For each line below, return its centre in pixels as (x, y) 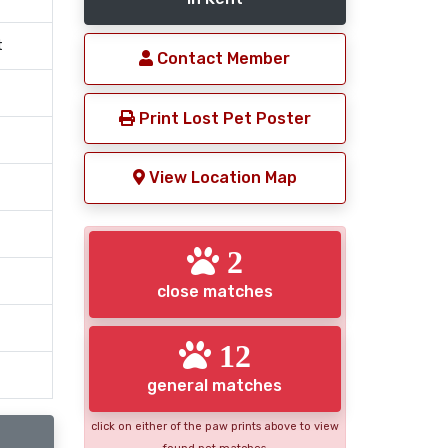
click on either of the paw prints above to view (214, 427)
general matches (215, 386)
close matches (214, 291)
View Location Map (220, 178)
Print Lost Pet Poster (222, 118)
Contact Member (222, 58)
